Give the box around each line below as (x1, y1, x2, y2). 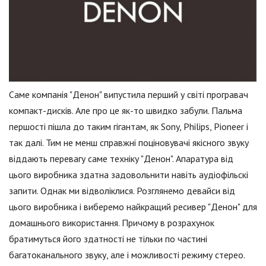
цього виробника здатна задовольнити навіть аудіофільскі (9, 169, 248, 181)
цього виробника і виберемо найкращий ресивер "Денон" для (9, 201, 257, 213)
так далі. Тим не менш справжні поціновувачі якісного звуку (9, 137, 249, 149)
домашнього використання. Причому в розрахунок (9, 217, 214, 229)
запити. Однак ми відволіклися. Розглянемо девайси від (9, 185, 235, 197)
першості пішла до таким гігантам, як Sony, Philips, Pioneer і (9, 121, 248, 133)
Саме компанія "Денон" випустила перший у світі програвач (9, 88, 248, 101)
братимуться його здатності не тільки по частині (9, 233, 207, 245)
